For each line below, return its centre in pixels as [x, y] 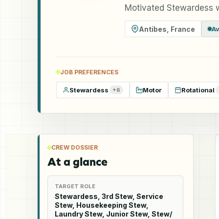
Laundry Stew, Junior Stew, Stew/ [113, 214]
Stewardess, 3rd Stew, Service [109, 196]
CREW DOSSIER [75, 147]
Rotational [198, 90]
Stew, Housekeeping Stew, [102, 205]
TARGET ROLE [75, 186]
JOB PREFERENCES [89, 72]
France [183, 29]
